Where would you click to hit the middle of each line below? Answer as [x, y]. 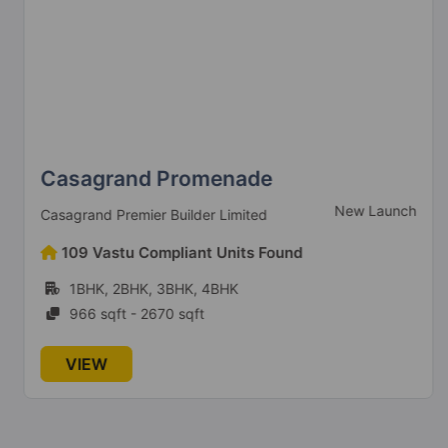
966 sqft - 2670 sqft [132, 313]
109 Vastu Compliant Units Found [177, 252]
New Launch [371, 210]
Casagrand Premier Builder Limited [149, 215]
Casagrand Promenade [152, 178]
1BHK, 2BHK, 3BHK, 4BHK [149, 288]
